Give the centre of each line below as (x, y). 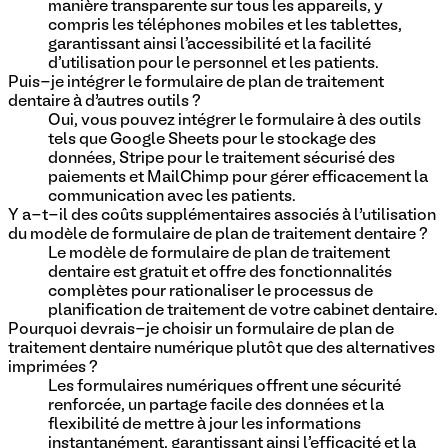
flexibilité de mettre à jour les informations (204, 424)
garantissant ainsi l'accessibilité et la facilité (209, 44)
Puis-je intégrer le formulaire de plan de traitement (196, 82)
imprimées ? (53, 367)
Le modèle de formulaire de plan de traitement (219, 253)
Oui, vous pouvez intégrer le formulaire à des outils (234, 120)
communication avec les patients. (172, 196)
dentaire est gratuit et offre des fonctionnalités (220, 272)
